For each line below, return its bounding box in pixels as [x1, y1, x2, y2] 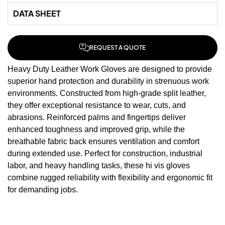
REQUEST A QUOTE [89, 43, 146, 51]
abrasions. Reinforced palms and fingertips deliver [8, 113, 186, 122]
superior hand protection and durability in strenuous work [8, 76, 209, 85]
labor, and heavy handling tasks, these [8, 161, 146, 170]
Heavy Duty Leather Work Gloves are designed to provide [8, 64, 212, 73]
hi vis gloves [146, 161, 190, 170]
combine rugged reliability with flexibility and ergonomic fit [8, 173, 212, 182]
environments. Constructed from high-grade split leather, [8, 88, 206, 97]
